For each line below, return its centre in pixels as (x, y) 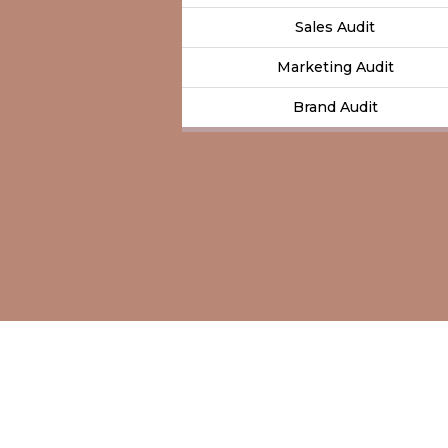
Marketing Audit (335, 66)
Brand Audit (335, 106)
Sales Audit (335, 26)
